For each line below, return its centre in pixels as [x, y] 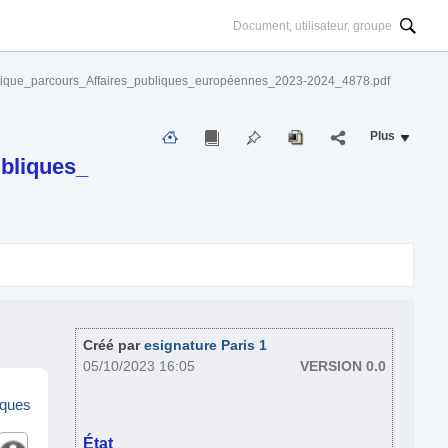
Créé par [114, 345]
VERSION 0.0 [342, 366]
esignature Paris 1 [206, 345]
